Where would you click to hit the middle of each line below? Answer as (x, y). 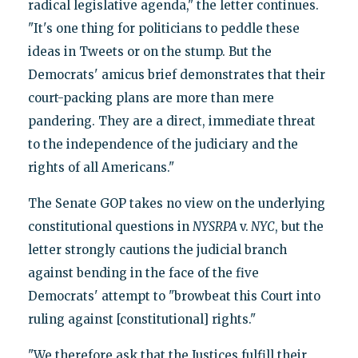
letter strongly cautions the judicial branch (157, 249)
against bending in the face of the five (143, 272)
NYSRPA (216, 226)
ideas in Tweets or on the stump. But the (149, 51)
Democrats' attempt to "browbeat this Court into (174, 296)
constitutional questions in (110, 226)
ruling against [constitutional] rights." (141, 319)
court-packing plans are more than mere (151, 97)
